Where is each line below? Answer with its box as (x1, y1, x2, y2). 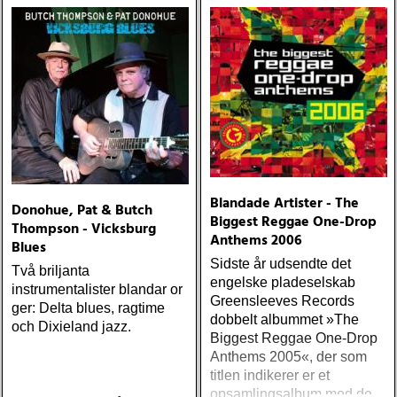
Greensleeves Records (210, 293, 354, 308)
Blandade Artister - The (210, 192, 359, 215)
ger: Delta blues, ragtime (12, 300, 165, 315)
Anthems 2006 (210, 230, 302, 253)
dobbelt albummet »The (210, 312, 359, 327)
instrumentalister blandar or (12, 282, 183, 297)
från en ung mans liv (210, 6, 337, 21)
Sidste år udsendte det (210, 256, 351, 271)
